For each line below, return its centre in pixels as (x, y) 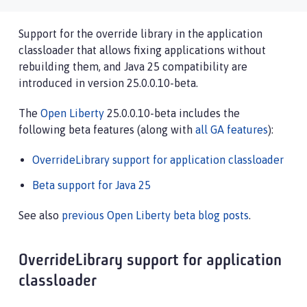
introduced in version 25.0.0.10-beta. (108, 83)
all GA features (232, 130)
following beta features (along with (107, 130)
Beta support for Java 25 (91, 185)
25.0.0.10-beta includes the (172, 113)
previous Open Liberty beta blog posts (155, 215)
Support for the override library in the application (140, 34)
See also (40, 215)
